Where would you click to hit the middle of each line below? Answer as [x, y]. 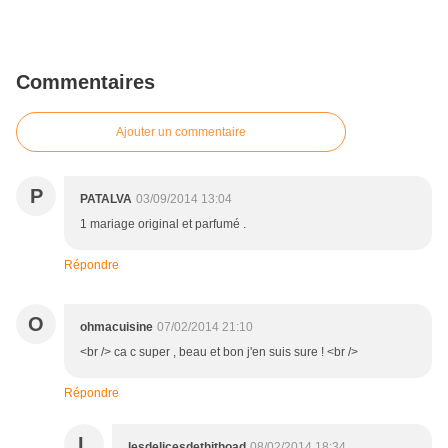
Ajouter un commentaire [181, 132]
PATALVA [106, 199]
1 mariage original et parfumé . [163, 224]
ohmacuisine [116, 327]
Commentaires [85, 82]
